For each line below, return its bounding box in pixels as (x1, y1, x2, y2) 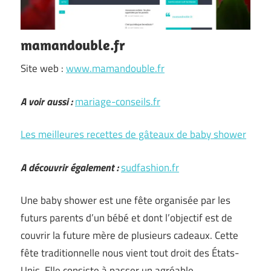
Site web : (21, 60, 66, 76)
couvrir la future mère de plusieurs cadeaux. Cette (21, 227, 238, 243)
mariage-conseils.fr (75, 93, 160, 109)
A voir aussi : (21, 93, 73, 109)
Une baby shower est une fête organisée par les (21, 192, 230, 208)
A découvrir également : (21, 159, 119, 175)
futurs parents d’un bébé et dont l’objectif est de (21, 210, 232, 226)
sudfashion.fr (121, 159, 179, 175)
